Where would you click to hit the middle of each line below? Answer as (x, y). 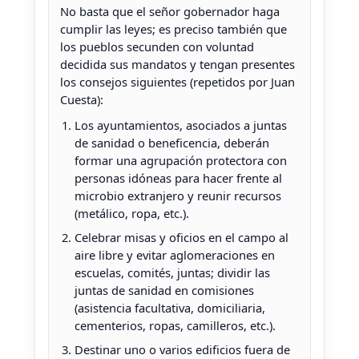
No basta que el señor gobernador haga (170, 12)
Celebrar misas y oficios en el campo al (182, 238)
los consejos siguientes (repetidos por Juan (177, 82)
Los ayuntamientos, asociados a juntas (181, 125)
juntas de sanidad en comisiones (164, 290)
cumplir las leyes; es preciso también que (173, 29)
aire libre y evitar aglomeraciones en (175, 255)
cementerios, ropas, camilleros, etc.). (175, 326)
